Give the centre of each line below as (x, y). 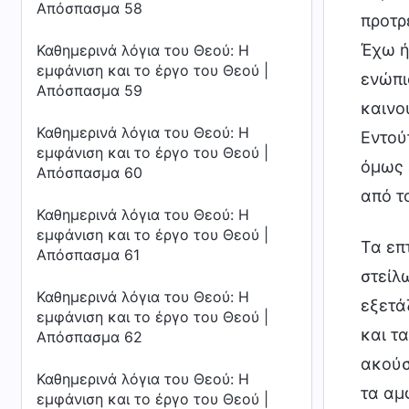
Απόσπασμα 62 (89, 337)
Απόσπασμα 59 (89, 90)
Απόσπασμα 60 (89, 173)
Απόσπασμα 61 (88, 255)
